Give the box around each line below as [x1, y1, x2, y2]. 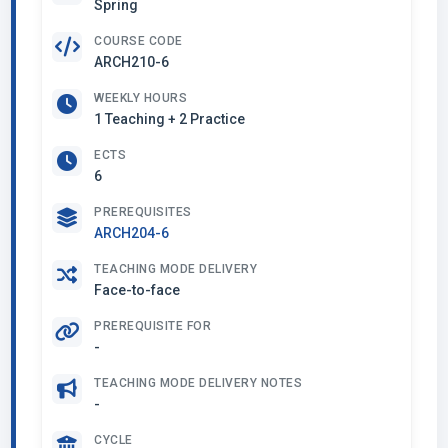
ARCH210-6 [94, 54, 169, 70]
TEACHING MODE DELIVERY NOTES [94, 376, 302, 390]
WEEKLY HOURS [94, 91, 187, 105]
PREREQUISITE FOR [94, 319, 211, 333]
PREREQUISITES [94, 205, 192, 219]
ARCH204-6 [94, 225, 169, 241]
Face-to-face [94, 282, 180, 298]
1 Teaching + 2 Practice [94, 111, 245, 127]
